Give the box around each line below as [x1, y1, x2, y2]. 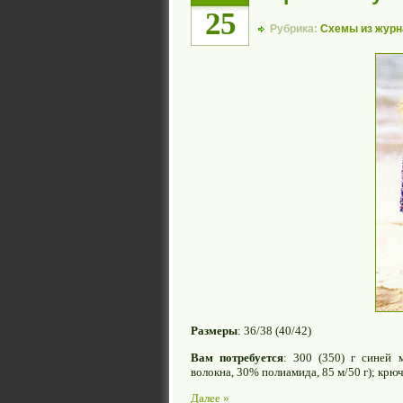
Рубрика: [270, 22, 320, 36]
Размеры [191, 324, 237, 338]
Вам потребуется [191, 350, 284, 364]
